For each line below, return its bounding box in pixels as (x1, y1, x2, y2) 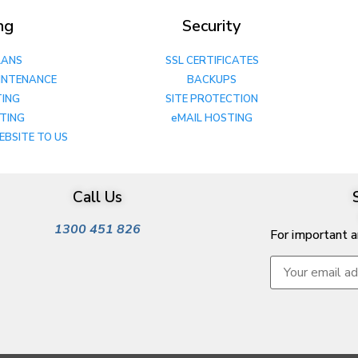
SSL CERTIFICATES (165, 53, 261, 68)
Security (182, 14, 241, 37)
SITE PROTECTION (165, 91, 261, 106)
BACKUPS (187, 72, 239, 87)
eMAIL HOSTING (171, 110, 255, 125)
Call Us (72, 186, 122, 208)
